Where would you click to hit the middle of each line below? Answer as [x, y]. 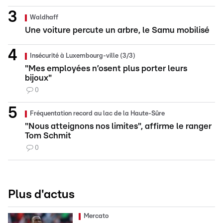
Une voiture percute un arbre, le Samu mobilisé [117, 30]
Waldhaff [44, 17]
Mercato [96, 216]
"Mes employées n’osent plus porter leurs [106, 68]
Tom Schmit [48, 135]
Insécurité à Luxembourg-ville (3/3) [83, 56]
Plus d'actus [41, 194]
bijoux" [38, 78]
